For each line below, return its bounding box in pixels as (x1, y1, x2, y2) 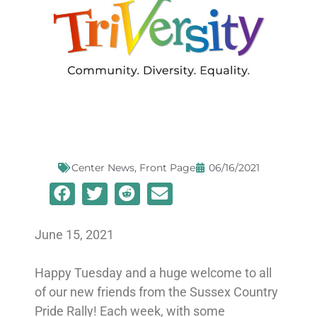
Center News (71, 161, 134, 174)
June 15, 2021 (34, 226, 114, 242)
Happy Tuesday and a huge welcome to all (34, 265, 272, 280)
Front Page (139, 161, 195, 174)
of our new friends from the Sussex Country (34, 284, 278, 299)
